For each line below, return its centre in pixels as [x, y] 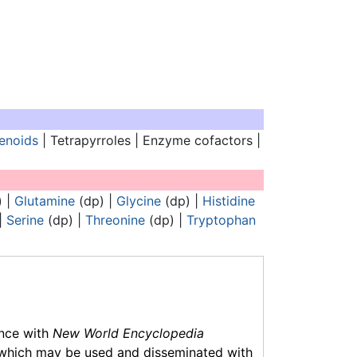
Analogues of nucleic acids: [178, 180]
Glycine [138, 201]
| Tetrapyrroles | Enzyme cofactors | [149, 141]
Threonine [115, 220]
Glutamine [44, 201]
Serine [25, 220]
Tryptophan [221, 220]
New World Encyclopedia [128, 333]
